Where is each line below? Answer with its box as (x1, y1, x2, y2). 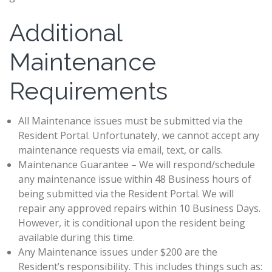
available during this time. (18, 231, 135, 244)
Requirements (9, 76, 168, 105)
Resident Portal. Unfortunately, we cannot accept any (18, 129, 259, 142)
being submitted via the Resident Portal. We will (18, 187, 234, 200)
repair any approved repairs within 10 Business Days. (18, 202, 260, 215)
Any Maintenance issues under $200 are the (18, 245, 217, 259)
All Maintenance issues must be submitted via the (18, 114, 243, 127)
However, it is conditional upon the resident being (18, 216, 245, 229)
